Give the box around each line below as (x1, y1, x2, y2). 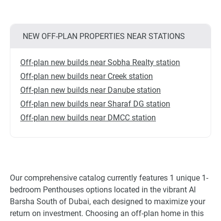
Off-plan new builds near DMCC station (20, 113, 156, 122)
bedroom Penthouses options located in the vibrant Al (10, 185, 196, 194)
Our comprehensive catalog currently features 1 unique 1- (10, 173, 208, 183)
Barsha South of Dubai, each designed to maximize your (10, 197, 205, 206)
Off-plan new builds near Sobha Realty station (20, 58, 180, 67)
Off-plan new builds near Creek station (20, 72, 153, 81)
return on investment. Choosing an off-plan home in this (10, 209, 204, 218)
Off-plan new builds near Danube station (20, 85, 161, 95)
